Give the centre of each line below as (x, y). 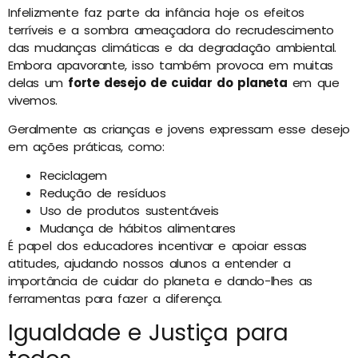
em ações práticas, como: (86, 146)
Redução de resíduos (103, 193)
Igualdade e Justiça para (148, 332)
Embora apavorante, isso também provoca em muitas (171, 65)
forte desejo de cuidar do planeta (178, 82)
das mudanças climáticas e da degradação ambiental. (173, 47)
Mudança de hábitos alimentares (138, 229)
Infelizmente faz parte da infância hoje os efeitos (157, 12)
